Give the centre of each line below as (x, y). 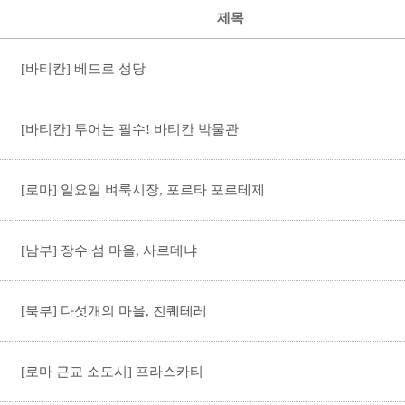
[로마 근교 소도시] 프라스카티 (112, 372)
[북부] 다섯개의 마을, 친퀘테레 (114, 311)
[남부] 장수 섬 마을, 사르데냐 (109, 250)
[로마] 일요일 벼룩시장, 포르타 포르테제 (143, 190)
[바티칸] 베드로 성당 (83, 69)
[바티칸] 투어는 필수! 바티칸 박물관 (130, 129)
